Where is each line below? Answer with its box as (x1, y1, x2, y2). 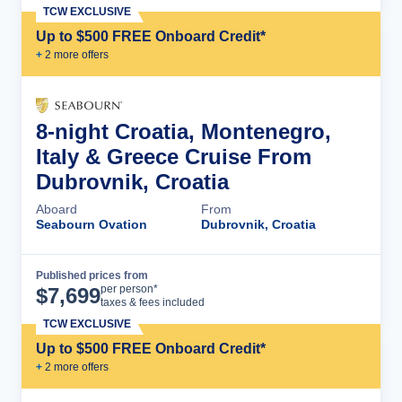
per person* (100, 283, 158, 295)
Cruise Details (253, 281, 348, 297)
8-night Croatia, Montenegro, (36, 119, 331, 144)
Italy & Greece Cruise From (36, 144, 311, 169)
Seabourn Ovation (36, 217, 147, 232)
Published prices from (36, 269, 148, 282)
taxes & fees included (100, 296, 205, 309)
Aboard (36, 202, 77, 216)
